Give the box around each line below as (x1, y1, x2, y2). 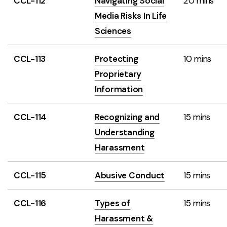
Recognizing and (95, 111, 160, 123)
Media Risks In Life (95, 10, 167, 21)
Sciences (95, 25, 131, 36)
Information (95, 84, 143, 95)
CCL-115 (14, 170, 47, 181)
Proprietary (95, 68, 142, 80)
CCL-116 (14, 198, 47, 209)
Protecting (95, 53, 138, 64)
